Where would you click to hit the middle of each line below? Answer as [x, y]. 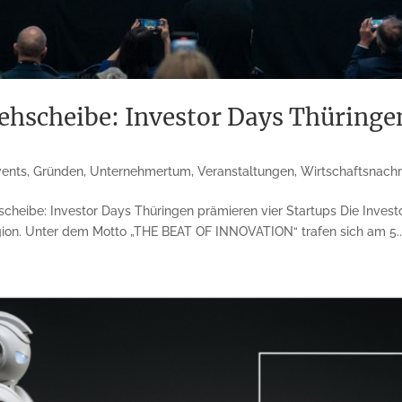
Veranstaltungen [246, 172]
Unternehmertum [141, 172]
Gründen [59, 172]
